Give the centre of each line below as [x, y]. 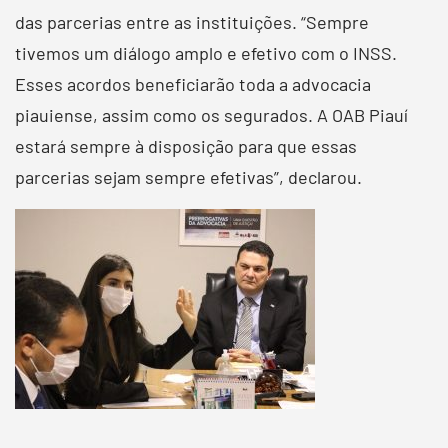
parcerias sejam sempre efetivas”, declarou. [188, 176]
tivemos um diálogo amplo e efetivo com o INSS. [206, 52]
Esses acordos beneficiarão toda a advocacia [193, 83]
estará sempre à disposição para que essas [186, 145]
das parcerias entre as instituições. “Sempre [192, 21]
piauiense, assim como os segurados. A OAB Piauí [211, 114]
